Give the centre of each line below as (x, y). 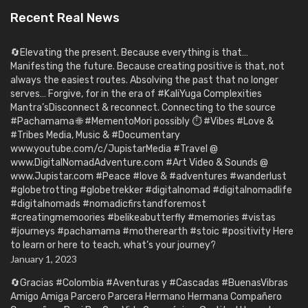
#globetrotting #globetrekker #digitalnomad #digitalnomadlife (151, 190)
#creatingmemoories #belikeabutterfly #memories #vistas (143, 218)
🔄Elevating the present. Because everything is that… (129, 53)
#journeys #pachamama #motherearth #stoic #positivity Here (152, 232)
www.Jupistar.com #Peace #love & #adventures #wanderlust (148, 177)
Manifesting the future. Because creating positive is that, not (147, 67)
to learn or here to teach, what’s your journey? (113, 245)
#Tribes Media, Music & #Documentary (95, 135)
